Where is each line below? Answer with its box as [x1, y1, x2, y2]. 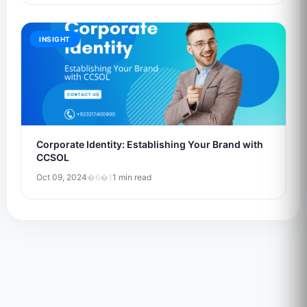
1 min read [112, 172, 151, 182]
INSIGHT [39, 35, 71, 43]
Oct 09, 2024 [36, 172, 87, 182]
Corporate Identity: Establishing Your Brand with [36, 138, 263, 150]
